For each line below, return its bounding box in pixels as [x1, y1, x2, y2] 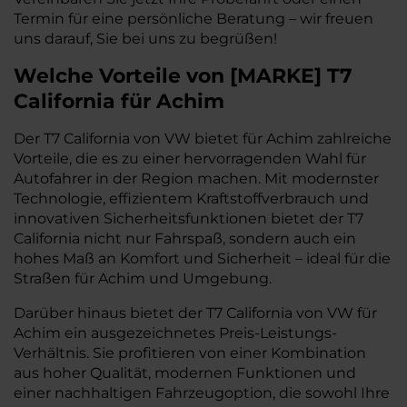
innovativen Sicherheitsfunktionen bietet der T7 [14, 210, 363, 227]
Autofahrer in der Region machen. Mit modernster [14, 170, 379, 187]
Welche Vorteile [14, 64, 186, 88]
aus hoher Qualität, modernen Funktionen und [14, 364, 356, 382]
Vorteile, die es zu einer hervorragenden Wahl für [14, 150, 366, 167]
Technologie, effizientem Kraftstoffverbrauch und [14, 190, 369, 207]
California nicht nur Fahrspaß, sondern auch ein [14, 230, 356, 247]
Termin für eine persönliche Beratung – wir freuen [14, 10, 373, 27]
